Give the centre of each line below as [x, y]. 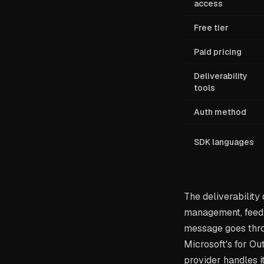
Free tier [211, 28]
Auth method [220, 112]
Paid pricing [218, 52]
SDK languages [224, 142]
